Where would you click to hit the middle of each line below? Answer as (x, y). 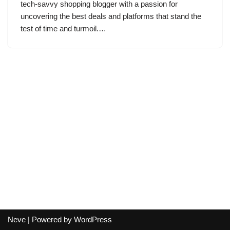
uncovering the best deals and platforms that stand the (111, 16)
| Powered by (50, 219)
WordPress (93, 219)
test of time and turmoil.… (64, 28)
